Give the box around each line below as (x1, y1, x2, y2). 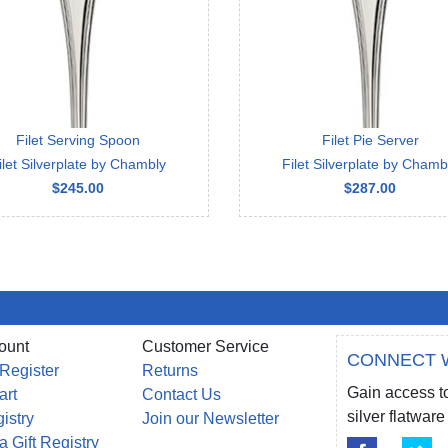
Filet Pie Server (321, 131, 419, 148)
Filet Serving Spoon (16, 131, 140, 148)
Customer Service (141, 337, 269, 355)
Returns (141, 361, 198, 379)
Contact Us (141, 385, 221, 403)
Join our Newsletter (141, 409, 279, 427)
